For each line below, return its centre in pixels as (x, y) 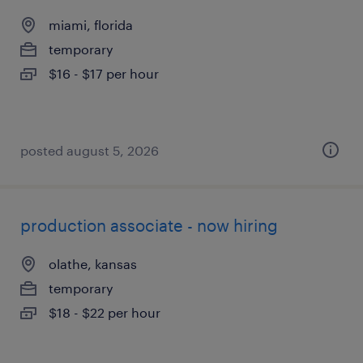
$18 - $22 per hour (105, 312)
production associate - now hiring (149, 225)
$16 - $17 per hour (104, 73)
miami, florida (91, 25)
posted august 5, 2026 (90, 150)
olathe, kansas (93, 264)
